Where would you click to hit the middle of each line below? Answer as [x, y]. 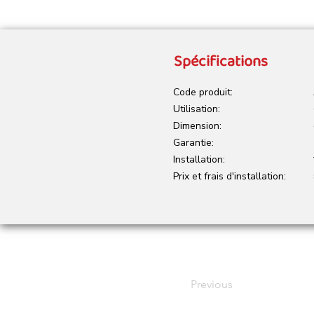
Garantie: [193, 143]
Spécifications [221, 62]
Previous [212, 284]
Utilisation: [197, 109]
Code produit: [203, 92]
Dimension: [197, 126]
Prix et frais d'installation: [230, 176]
